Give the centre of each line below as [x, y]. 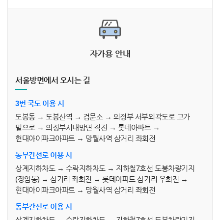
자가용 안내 [110, 54]
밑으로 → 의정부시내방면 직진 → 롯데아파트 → [88, 127]
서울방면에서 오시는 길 [53, 80]
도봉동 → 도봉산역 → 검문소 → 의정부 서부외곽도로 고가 [103, 117]
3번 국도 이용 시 [40, 103]
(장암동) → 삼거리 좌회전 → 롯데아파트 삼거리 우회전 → [102, 179]
